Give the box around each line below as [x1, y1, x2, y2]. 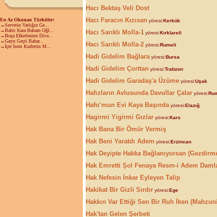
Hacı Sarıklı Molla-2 [86, 41, 144, 48]
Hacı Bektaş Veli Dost [86, 4, 149, 12]
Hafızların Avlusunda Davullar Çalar [86, 89, 192, 96]
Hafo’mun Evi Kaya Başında [86, 101, 169, 108]
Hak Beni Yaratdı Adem [86, 138, 155, 145]
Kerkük [163, 18, 180, 23]
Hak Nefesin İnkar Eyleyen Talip [86, 174, 180, 181]
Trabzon [165, 66, 183, 72]
